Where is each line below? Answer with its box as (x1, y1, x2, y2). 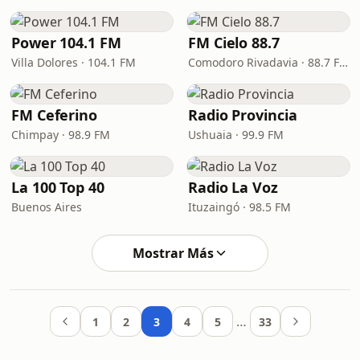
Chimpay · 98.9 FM (11, 127, 110, 142)
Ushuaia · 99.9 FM (188, 127, 284, 142)
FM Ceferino (11, 105, 98, 125)
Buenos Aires (11, 199, 82, 215)
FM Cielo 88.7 (188, 33, 280, 52)
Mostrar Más (132, 244, 214, 262)
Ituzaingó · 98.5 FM (188, 199, 291, 215)
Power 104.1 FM (11, 33, 121, 52)
